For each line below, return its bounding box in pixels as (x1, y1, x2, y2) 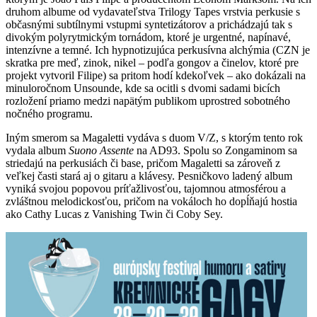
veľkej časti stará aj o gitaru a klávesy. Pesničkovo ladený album (6, 169, 292, 182)
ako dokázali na (233, 69, 306, 81)
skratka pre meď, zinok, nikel (6, 56, 139, 69)
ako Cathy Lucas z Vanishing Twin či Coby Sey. (6, 207, 223, 220)
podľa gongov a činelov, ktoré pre (144, 56, 299, 69)
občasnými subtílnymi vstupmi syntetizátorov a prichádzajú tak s (6, 18, 292, 30)
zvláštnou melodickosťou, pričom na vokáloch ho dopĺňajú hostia (6, 195, 297, 207)
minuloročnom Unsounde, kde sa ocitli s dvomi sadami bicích (6, 81, 280, 94)
